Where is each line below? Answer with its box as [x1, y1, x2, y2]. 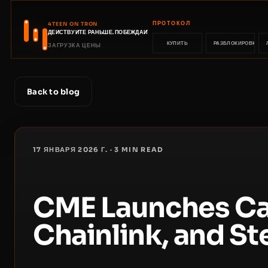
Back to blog [27, 86, 80, 97]
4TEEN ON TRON [48, 21, 98, 28]
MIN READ [119, 145, 164, 154]
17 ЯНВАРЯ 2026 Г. [33, 145, 108, 154]
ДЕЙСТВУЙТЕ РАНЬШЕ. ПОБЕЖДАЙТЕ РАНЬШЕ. [48, 29, 182, 36]
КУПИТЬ [166, 40, 188, 46]
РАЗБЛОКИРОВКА [213, 40, 260, 46]
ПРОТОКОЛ [153, 20, 191, 26]
